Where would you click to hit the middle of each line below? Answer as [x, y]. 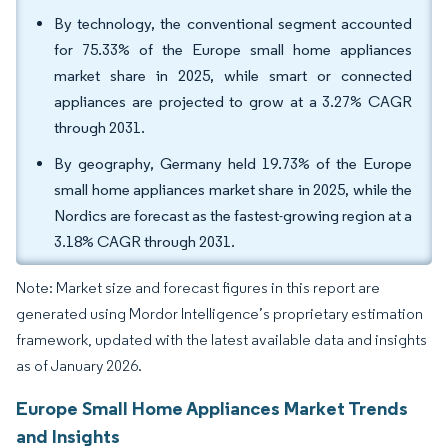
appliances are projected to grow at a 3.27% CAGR [233, 101]
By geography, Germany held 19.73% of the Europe [233, 163]
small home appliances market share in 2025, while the [233, 189]
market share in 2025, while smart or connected [233, 75]
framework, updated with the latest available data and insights [221, 339]
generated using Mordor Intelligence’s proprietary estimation [219, 313]
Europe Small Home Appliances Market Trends [212, 408]
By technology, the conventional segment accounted [233, 23]
